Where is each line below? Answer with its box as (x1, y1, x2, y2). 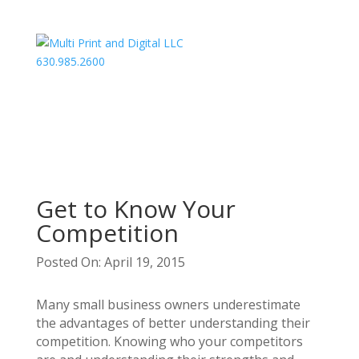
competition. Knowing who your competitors (35, 333, 303, 350)
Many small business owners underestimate (35, 296, 301, 313)
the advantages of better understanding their (35, 314, 310, 332)
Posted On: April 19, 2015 (35, 253, 185, 271)
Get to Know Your (35, 192, 236, 225)
